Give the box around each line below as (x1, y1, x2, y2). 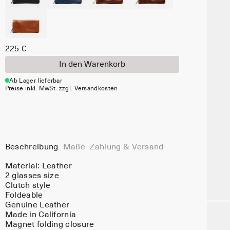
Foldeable (5, 191, 43, 200)
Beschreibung (5, 143, 59, 151)
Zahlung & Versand (90, 143, 164, 151)
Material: (5, 162, 42, 170)
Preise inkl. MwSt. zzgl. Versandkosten (5, 85, 118, 92)
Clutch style (5, 182, 51, 190)
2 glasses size (5, 172, 60, 180)
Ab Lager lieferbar (9, 78, 63, 85)
